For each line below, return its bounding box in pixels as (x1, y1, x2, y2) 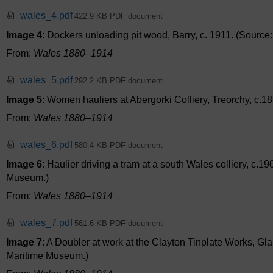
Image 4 (6, 30, 42, 41)
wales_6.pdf (20, 140, 73, 151)
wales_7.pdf (20, 218, 73, 229)
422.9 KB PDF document (74, 12, 163, 21)
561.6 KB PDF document (74, 219, 163, 229)
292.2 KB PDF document (74, 76, 163, 86)
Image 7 (6, 237, 42, 248)
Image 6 (6, 159, 42, 170)
